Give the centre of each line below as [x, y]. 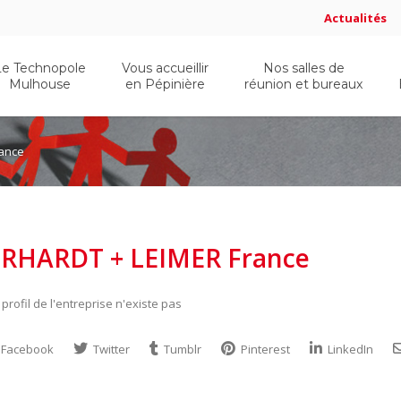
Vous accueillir [165, 68]
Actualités [355, 18]
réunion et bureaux [303, 84]
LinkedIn [349, 349]
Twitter [110, 349]
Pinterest [264, 349]
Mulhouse [40, 84]
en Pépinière [165, 84]
